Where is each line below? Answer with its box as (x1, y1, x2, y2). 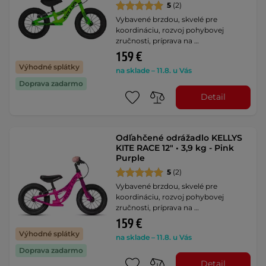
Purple (116, 152, 145, 163)
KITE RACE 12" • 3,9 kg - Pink (116, 142, 235, 153)
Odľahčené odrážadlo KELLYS (116, 132, 243, 143)
